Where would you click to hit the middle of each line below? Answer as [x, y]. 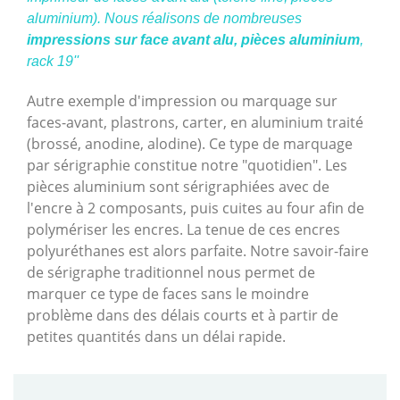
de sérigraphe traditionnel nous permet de [171, 273]
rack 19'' [53, 62]
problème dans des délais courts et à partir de [183, 316]
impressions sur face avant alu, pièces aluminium [193, 40]
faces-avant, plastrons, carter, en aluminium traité [195, 123]
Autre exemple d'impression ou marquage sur [182, 101]
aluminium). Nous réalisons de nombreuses [164, 19]
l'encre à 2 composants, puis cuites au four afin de [196, 208]
